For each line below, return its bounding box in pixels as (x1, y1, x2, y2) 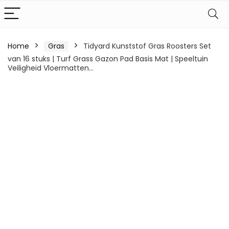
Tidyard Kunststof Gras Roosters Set (83, 41, 211, 51)
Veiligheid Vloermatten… (8, 63, 94, 73)
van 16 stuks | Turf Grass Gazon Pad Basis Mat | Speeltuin (8, 54, 208, 64)
